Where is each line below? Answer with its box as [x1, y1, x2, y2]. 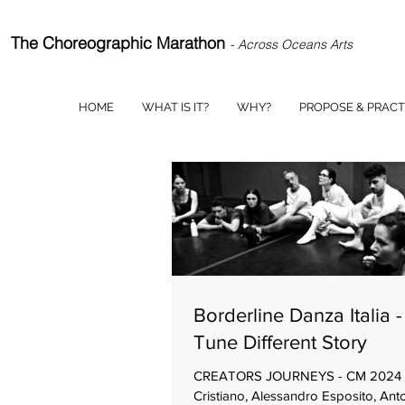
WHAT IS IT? [142, 100, 209, 114]
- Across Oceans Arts [230, 36, 353, 52]
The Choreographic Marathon [11, 33, 230, 53]
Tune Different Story [193, 332, 367, 353]
